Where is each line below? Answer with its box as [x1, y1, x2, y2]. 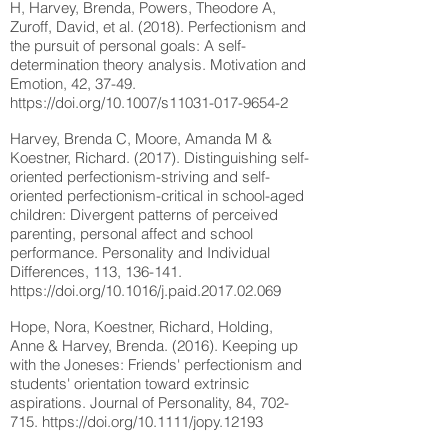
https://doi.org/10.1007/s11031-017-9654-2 [10, 93, 288, 112]
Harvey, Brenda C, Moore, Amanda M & [10, 129, 272, 148]
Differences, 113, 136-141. [10, 262, 182, 281]
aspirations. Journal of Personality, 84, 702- [10, 393, 289, 412]
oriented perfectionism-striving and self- [10, 167, 270, 186]
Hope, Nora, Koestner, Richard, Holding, [10, 317, 273, 336]
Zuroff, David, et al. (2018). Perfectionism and [10, 17, 306, 36]
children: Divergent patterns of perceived [10, 205, 278, 224]
